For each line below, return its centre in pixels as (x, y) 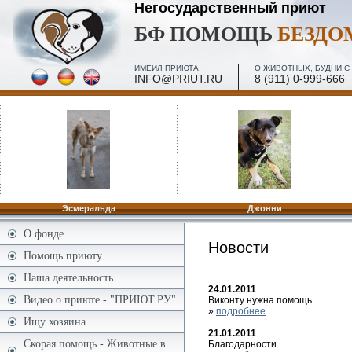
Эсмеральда (88, 208)
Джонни (265, 208)
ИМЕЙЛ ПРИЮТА (167, 68)
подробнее (241, 311)
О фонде (44, 233)
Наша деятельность (68, 277)
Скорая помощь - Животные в (95, 343)
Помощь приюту (63, 255)
